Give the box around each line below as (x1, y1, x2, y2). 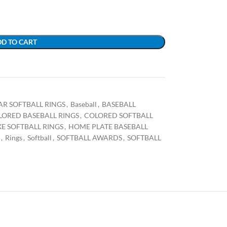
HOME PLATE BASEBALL (68, 122, 148, 131)
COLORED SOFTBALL (84, 111, 153, 120)
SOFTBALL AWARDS (56, 133, 122, 142)
